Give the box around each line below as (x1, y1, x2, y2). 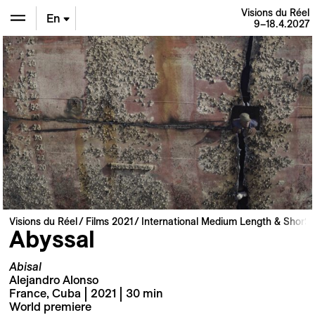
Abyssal (8, 226, 95, 252)
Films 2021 (85, 215, 133, 227)
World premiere (8, 300, 91, 314)
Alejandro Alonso (8, 274, 98, 287)
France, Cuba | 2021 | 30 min (8, 287, 163, 300)
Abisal (8, 260, 41, 274)
